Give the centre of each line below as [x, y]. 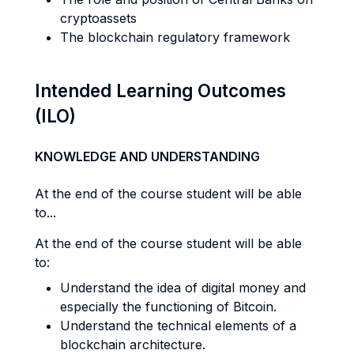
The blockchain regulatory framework [175, 37]
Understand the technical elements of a [178, 326]
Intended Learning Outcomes [160, 90]
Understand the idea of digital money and [183, 288]
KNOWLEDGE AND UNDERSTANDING [147, 156]
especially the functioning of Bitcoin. [168, 307]
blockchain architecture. [133, 345]
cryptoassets [98, 18]
